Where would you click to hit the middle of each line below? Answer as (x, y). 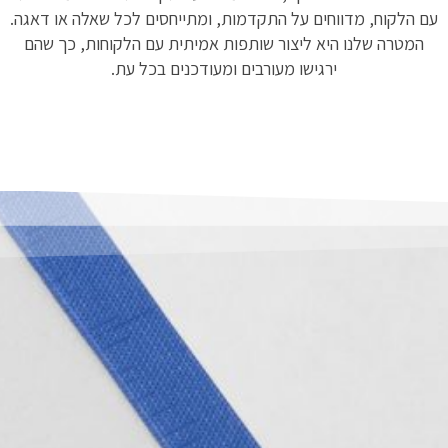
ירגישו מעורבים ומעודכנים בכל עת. (224, 68)
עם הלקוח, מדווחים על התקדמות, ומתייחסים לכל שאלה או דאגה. (224, 18)
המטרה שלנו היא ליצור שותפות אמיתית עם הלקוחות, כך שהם (224, 43)
